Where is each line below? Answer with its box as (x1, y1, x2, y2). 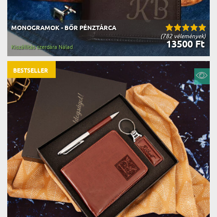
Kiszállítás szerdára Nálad (11, 44, 73, 50)
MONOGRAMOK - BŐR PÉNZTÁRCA (11, 24, 116, 32)
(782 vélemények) (160, 32, 206, 40)
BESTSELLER (13, 67, 48, 75)
